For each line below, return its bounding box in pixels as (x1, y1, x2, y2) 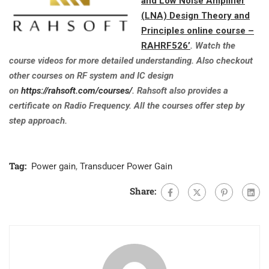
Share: (130, 184, 156, 197)
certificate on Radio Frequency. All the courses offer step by (9, 100, 244, 111)
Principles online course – (141, 25, 254, 36)
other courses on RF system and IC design (9, 70, 174, 81)
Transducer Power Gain (80, 160, 172, 172)
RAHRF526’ (141, 40, 190, 51)
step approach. (9, 115, 67, 126)
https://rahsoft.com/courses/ (21, 85, 132, 96)
